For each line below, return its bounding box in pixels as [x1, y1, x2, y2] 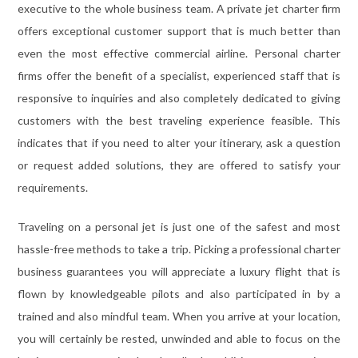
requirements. [17, 181, 88, 195]
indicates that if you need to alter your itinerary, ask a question [17, 136, 341, 150]
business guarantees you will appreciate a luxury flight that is [17, 265, 341, 279]
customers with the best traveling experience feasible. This [17, 113, 341, 128]
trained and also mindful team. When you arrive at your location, [17, 309, 341, 324]
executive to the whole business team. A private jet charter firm [17, 2, 341, 16]
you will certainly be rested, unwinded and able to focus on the [17, 332, 341, 346]
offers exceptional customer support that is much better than [17, 24, 341, 38]
